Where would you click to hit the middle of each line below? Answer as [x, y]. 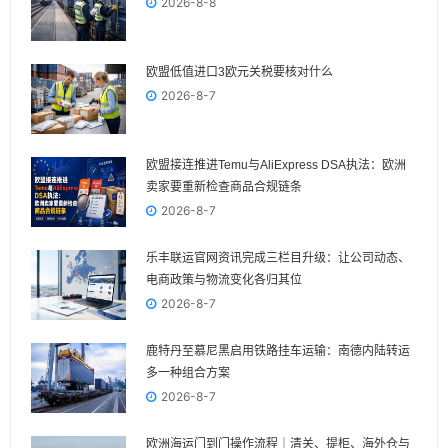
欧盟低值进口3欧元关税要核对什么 [239, 71]
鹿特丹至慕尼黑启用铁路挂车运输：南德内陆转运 [278, 350]
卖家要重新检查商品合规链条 [224, 186]
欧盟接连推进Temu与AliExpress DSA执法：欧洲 [276, 164]
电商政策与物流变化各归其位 [224, 279]
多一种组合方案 [188, 372]
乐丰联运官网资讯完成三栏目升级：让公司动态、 [278, 257]
